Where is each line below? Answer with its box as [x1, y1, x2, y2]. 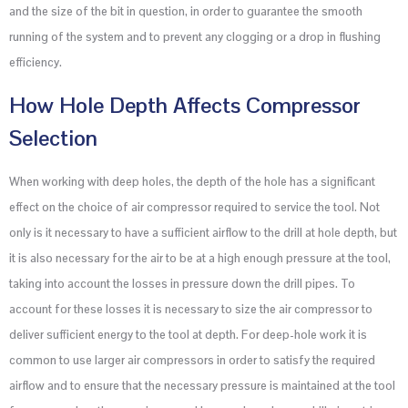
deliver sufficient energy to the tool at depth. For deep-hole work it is [9, 326, 367, 342]
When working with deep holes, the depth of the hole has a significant [9, 173, 375, 189]
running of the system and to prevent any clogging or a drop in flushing [9, 29, 381, 46]
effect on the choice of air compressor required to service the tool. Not [9, 199, 380, 215]
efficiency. [9, 55, 62, 71]
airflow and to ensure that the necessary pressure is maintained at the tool [9, 377, 395, 393]
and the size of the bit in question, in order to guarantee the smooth [9, 4, 362, 20]
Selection [9, 123, 97, 152]
